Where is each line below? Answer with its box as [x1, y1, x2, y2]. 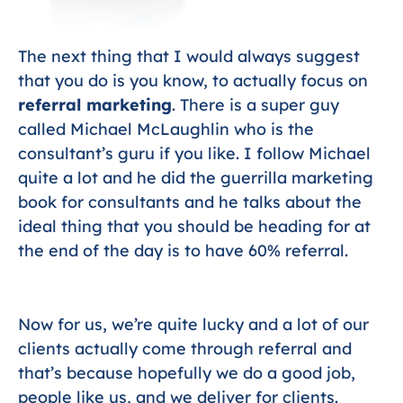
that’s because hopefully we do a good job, [18, 363, 355, 384]
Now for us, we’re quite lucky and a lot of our [18, 314, 369, 336]
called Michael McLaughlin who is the [18, 118, 314, 139]
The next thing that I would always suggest [18, 45, 360, 67]
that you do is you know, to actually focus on [18, 69, 368, 91]
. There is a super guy [172, 94, 339, 115]
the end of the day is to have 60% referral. [18, 239, 348, 261]
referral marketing [18, 94, 172, 115]
